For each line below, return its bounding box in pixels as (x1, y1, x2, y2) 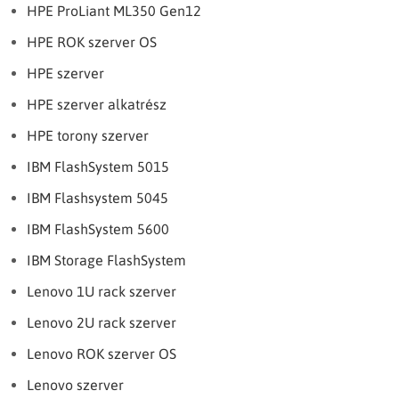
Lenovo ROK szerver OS (27, 346, 176, 362)
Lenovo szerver (27, 377, 124, 393)
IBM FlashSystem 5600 (27, 221, 169, 237)
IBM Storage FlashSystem (27, 252, 186, 268)
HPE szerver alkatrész (27, 96, 167, 112)
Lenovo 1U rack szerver (27, 283, 176, 299)
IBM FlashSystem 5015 (27, 159, 169, 175)
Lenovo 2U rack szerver (27, 314, 176, 330)
